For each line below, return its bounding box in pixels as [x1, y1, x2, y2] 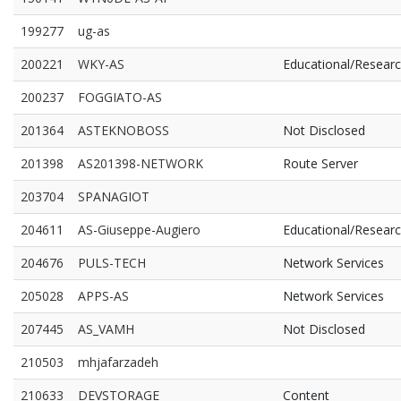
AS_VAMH [78, 320, 134, 337]
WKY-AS [78, 55, 124, 73]
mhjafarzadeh [78, 354, 158, 371]
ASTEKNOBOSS [78, 122, 169, 139]
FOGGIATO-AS [78, 89, 162, 106]
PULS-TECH [78, 254, 146, 271]
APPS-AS [78, 287, 129, 304]
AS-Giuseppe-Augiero [78, 221, 200, 238]
